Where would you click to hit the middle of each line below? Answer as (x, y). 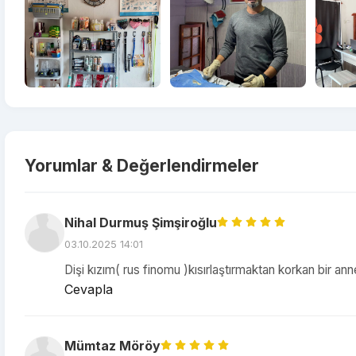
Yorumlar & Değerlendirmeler (142, 165)
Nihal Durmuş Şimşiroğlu (141, 222)
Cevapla (89, 289)
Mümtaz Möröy (112, 346)
